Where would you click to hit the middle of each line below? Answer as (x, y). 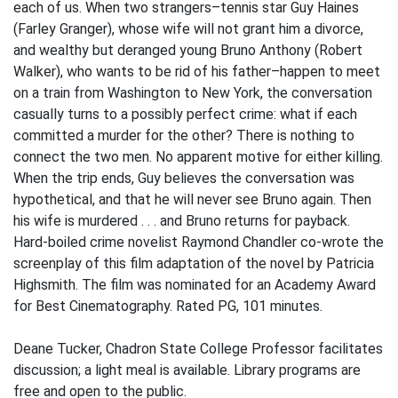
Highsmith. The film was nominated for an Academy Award (195, 285)
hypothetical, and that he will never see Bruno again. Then (192, 199)
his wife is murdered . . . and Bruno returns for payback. (182, 221)
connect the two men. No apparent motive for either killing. (198, 157)
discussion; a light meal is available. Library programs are (187, 370)
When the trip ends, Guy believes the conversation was (184, 178)
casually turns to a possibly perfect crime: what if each (185, 114)
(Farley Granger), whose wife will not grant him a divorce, (188, 29)
